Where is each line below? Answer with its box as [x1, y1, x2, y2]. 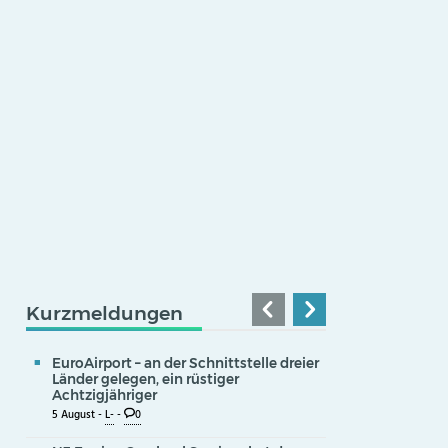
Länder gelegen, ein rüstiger [52, 370, 239, 387]
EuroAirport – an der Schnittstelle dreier [52, 354, 319, 371]
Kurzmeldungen [26, 300, 183, 325]
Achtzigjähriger [52, 386, 157, 403]
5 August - [52, 406, 105, 424]
